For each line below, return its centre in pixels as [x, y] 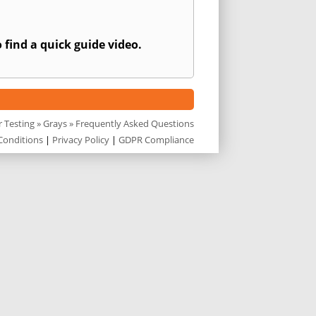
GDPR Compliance [156, 140]
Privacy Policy [81, 140]
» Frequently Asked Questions [130, 124]
